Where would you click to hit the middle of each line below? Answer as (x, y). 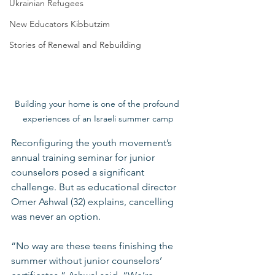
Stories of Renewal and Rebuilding (75, 45)
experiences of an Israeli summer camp (98, 118)
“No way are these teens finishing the (93, 246)
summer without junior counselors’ (88, 260)
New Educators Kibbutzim (60, 24)
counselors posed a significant (79, 172)
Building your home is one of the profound (98, 103)
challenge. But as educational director (95, 187)
